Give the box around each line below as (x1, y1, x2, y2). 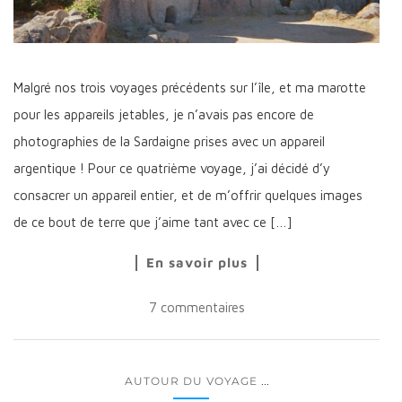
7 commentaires (148, 300, 245, 316)
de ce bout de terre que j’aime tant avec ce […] (13, 214, 293, 231)
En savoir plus (145, 255, 248, 271)
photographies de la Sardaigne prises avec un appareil (13, 134, 325, 150)
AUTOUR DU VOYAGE (124, 374, 258, 389)
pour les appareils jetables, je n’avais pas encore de (13, 107, 314, 123)
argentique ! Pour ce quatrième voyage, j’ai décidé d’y (13, 161, 330, 177)
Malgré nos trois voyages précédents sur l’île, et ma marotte (13, 80, 366, 96)
